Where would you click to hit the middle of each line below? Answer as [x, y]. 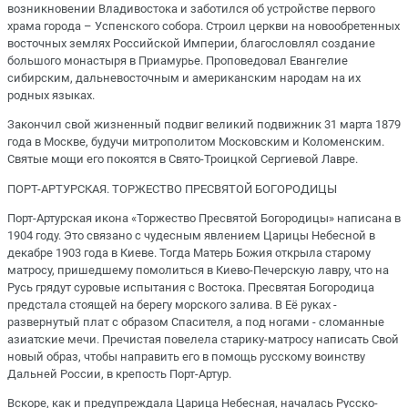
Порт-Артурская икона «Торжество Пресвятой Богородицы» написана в [204, 218]
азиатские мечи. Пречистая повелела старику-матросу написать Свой [203, 339]
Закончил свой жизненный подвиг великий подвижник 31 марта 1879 [204, 125]
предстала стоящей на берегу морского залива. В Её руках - [172, 304]
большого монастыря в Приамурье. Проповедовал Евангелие [178, 61]
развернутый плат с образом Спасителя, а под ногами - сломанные [196, 321]
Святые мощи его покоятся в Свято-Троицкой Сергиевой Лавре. [183, 159]
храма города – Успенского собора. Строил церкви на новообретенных [204, 26]
